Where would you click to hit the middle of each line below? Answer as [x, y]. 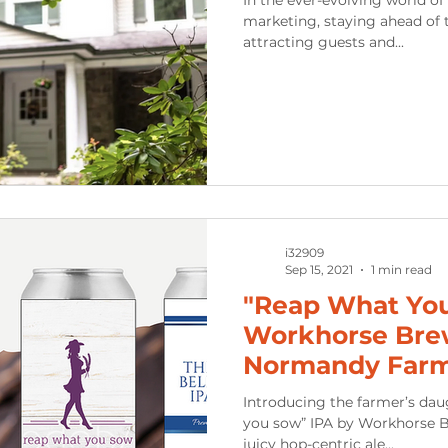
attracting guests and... [323, 41]
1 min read [401, 269]
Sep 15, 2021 [319, 269]
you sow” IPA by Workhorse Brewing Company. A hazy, [300, 423]
